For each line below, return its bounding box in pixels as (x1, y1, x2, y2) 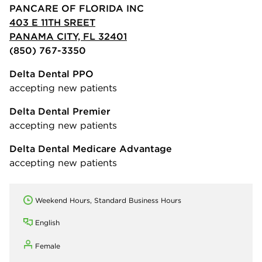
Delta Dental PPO (9, 67, 94, 80)
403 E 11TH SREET (9, 16, 95, 28)
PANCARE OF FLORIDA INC (9, 2, 144, 14)
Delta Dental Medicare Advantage (9, 142, 172, 154)
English (35, 218, 60, 227)
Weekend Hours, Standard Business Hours (35, 195, 181, 205)
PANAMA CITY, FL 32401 (9, 30, 127, 42)
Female (35, 241, 60, 250)
